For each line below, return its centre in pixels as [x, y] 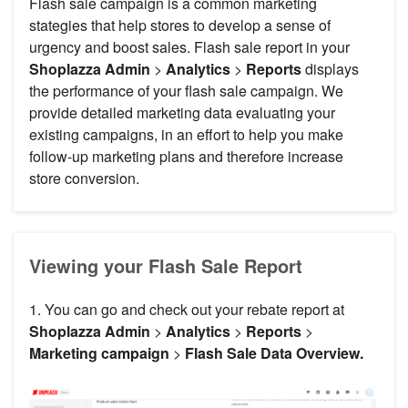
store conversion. [84, 178]
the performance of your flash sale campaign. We [186, 91]
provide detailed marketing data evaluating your [182, 113]
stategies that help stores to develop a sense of [180, 25]
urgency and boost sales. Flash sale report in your [189, 47]
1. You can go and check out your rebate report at [187, 310]
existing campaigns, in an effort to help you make [186, 135]
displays [330, 69]
